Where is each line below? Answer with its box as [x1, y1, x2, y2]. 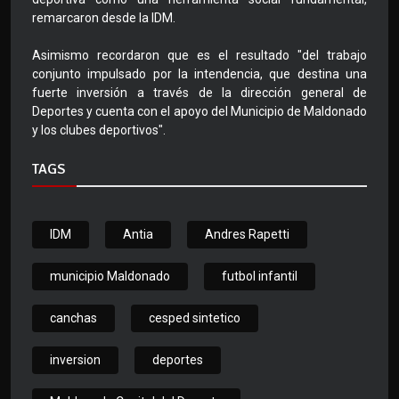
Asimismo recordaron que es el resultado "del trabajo [32, 48, 367, 63]
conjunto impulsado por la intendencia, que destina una [32, 67, 367, 82]
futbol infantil [222, 269, 297, 284]
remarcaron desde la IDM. [32, 11, 175, 26]
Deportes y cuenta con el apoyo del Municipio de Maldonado [32, 104, 367, 119]
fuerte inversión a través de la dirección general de [32, 85, 367, 101]
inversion [50, 353, 101, 368]
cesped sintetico [149, 311, 240, 326]
